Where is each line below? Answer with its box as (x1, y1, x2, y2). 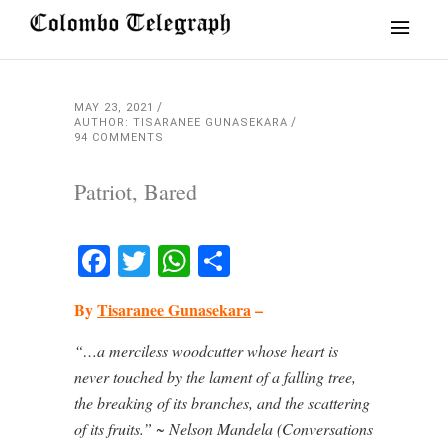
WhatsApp (190, 239, 351, 282)
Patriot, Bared (74, 177, 197, 206)
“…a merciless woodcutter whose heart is (74, 340, 338, 361)
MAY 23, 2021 (74, 101, 154, 114)
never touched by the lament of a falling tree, (74, 366, 356, 387)
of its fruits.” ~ (74, 418, 169, 439)
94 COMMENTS (74, 131, 164, 144)
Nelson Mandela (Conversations (169, 418, 373, 439)
